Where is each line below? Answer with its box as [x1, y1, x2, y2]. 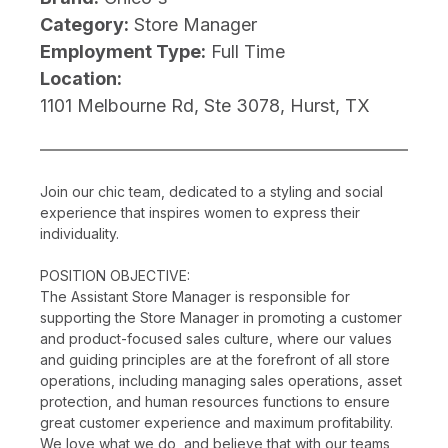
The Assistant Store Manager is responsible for [40, 287, 350, 305]
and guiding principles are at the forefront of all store [40, 350, 390, 368]
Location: [40, 67, 122, 89]
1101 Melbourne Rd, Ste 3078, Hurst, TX [40, 94, 370, 116]
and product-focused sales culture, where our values [40, 329, 392, 347]
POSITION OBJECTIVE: [40, 266, 190, 284]
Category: [40, 13, 129, 35]
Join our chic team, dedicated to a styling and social [40, 182, 383, 200]
